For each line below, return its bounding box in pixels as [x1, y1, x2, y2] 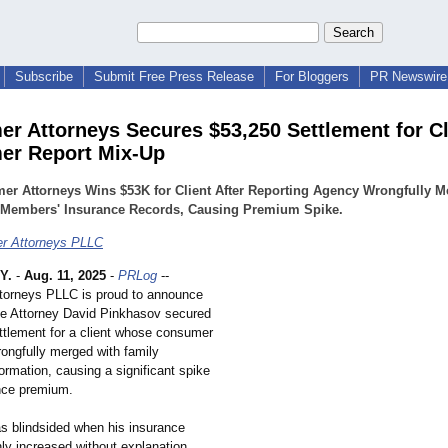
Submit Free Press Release [94, 69, 254, 84]
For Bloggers [275, 69, 349, 84]
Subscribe [15, 69, 73, 84]
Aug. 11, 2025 [24, 268, 106, 284]
